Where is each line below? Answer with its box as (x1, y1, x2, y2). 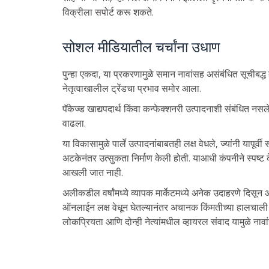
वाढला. (62, 116, 86, 129)
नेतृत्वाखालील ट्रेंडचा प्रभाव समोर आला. (62, 82, 201, 94)
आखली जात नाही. (62, 166, 123, 178)
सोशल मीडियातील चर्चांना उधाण (62, 37, 220, 56)
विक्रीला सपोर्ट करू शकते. (62, 5, 154, 18)
